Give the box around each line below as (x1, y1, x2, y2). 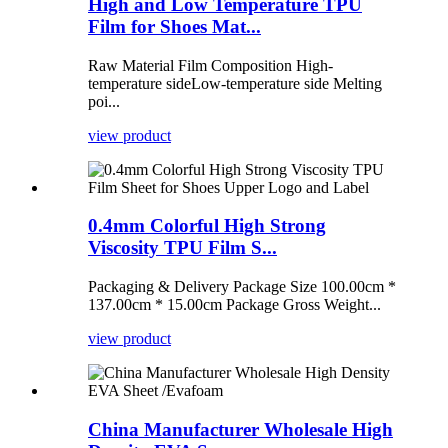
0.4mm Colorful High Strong (88, 215, 326, 237)
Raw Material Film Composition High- (88, 56, 333, 74)
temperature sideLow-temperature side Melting (88, 74, 382, 92)
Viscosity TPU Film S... (88, 237, 277, 259)
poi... (88, 92, 120, 110)
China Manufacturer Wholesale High (88, 418, 393, 440)
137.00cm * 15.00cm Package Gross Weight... (88, 296, 381, 314)
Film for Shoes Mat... (88, 15, 261, 37)
